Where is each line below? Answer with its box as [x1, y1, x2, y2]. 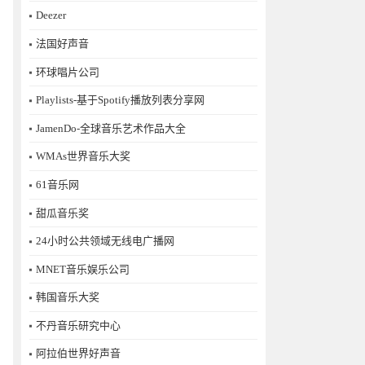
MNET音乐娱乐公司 [36, 262, 130, 275]
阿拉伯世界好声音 [36, 347, 121, 360]
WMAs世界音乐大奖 [36, 150, 130, 163]
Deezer [36, 9, 66, 22]
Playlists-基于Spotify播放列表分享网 [36, 94, 204, 107]
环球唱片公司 [36, 65, 99, 78]
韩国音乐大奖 [36, 291, 99, 304]
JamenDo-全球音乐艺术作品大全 [36, 121, 186, 134]
